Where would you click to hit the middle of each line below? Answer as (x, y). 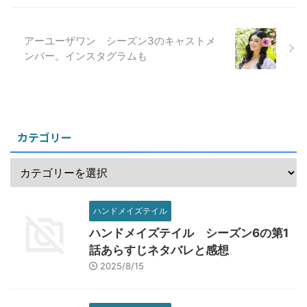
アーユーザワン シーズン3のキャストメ (120, 40)
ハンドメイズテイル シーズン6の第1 (189, 233)
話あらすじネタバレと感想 (159, 250)
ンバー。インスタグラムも (86, 56)
